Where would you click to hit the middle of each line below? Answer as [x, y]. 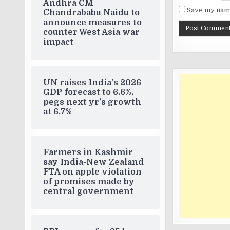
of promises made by [89, 182]
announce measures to [93, 23]
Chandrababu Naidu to [92, 13]
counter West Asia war [92, 32]
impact [59, 42]
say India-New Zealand [94, 162]
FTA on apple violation [93, 172]
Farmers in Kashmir [88, 152]
